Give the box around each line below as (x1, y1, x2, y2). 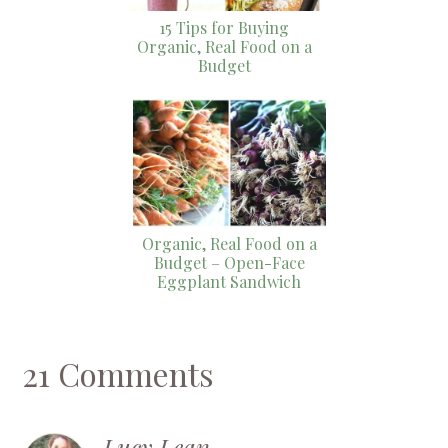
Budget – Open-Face (153, 252, 305, 274)
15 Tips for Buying (159, 16, 289, 38)
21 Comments (22, 352, 215, 396)
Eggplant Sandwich (157, 271, 301, 293)
